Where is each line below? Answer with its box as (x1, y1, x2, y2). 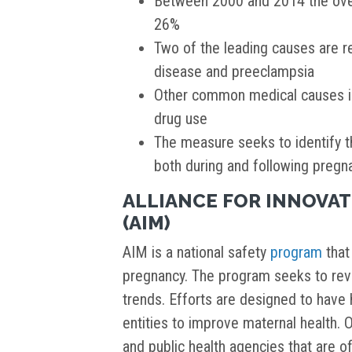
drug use (154, 109, 207, 129)
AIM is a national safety (123, 243, 270, 262)
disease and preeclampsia (154, 62, 314, 82)
